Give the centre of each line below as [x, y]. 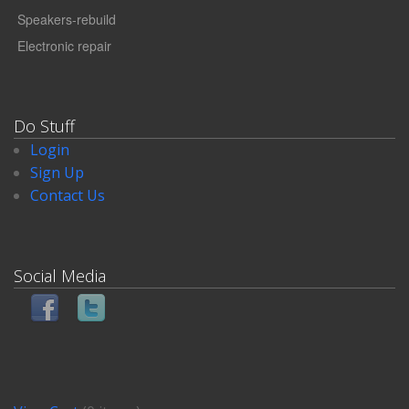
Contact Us [67, 195]
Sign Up [57, 172]
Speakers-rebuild [65, 20]
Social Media [60, 275]
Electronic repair [63, 46]
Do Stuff [44, 126]
